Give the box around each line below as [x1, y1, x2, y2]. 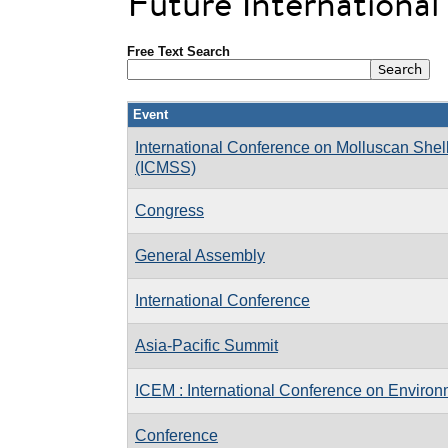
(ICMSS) [135, 158, 196, 176]
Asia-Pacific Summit [135, 336, 278, 354]
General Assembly [135, 246, 265, 264]
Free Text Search [127, 43, 230, 59]
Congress [135, 201, 204, 219]
